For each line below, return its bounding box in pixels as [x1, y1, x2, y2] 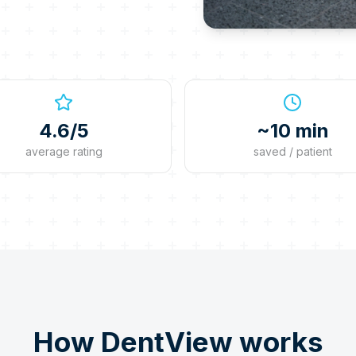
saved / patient [253, 145, 332, 158]
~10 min [256, 119, 329, 142]
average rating [25, 145, 103, 158]
